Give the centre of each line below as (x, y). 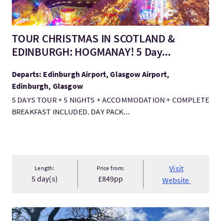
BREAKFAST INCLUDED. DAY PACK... (71, 111)
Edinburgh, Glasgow (47, 86)
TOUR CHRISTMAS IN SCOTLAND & (93, 38)
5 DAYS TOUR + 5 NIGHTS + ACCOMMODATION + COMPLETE (110, 100)
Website (176, 180)
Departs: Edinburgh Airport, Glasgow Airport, (91, 74)
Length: (45, 168)
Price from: (110, 168)
